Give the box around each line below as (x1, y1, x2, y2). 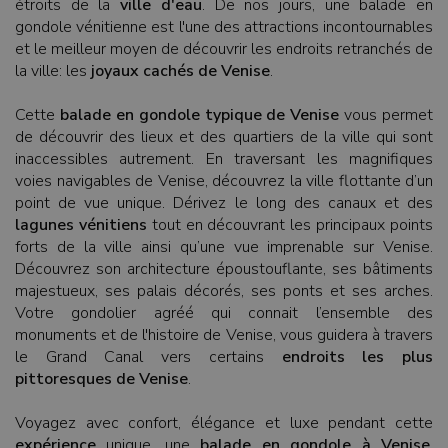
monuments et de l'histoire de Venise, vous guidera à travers (15, 324, 433, 346)
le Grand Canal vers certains (15, 346, 282, 368)
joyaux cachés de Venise (91, 60, 270, 82)
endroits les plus (281, 346, 434, 368)
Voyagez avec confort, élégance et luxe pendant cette (15, 412, 433, 434)
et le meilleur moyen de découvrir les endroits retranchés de (15, 38, 433, 60)
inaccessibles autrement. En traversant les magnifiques (15, 148, 433, 170)
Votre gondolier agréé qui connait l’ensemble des (15, 302, 433, 324)
